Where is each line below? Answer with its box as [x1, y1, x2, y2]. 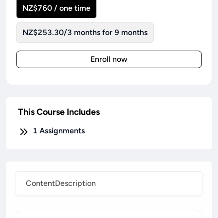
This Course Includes [18, 107, 100, 117]
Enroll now [91, 54, 127, 64]
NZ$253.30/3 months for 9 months [22, 28, 147, 37]
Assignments [39, 126, 85, 135]
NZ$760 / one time [22, 3, 91, 13]
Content [26, 179, 55, 188]
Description [55, 179, 96, 188]
